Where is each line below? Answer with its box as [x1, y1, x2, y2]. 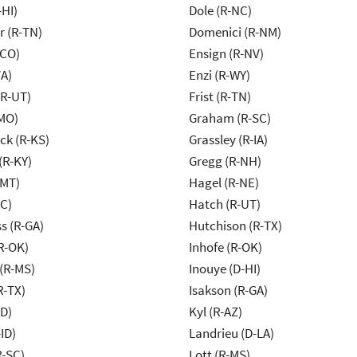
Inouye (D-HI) [188, 260, 261, 278]
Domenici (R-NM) [188, 23, 281, 41]
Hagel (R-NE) [188, 174, 259, 192]
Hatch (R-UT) [188, 195, 261, 214]
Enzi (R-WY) [188, 66, 250, 84]
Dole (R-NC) [188, 2, 252, 20]
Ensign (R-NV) [188, 45, 264, 63]
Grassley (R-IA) [188, 131, 268, 149]
